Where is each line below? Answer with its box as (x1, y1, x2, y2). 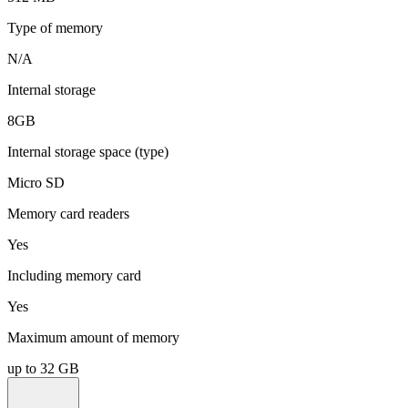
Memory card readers (7, 205, 129, 221)
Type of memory (7, 19, 103, 36)
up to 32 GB (7, 360, 79, 376)
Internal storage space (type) (7, 143, 168, 159)
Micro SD (7, 174, 65, 190)
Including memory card (7, 267, 141, 283)
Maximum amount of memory (7, 329, 179, 345)
